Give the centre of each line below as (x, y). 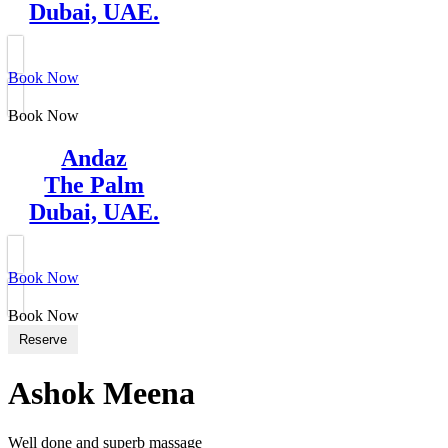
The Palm (94, 184)
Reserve (43, 339)
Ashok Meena (101, 393)
